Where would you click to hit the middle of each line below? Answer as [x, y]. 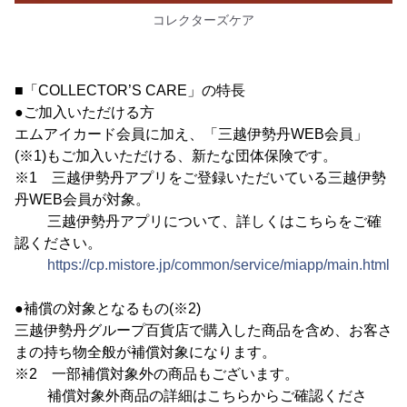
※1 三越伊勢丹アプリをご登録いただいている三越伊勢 [200, 177]
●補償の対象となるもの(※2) [108, 308]
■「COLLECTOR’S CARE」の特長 [130, 90]
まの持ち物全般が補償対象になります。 [145, 352]
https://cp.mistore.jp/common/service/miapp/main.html [218, 264]
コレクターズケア [203, 20]
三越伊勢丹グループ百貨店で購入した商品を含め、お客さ [203, 330]
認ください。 [58, 243]
